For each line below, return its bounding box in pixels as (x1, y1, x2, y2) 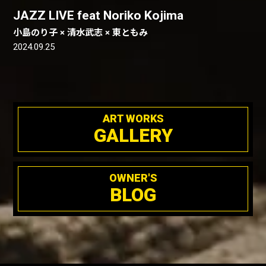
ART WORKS (102, 112, 164, 125)
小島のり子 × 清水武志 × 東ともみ (13, 27, 148, 38)
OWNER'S (109, 171, 157, 184)
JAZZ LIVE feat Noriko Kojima (13, 8, 184, 23)
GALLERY (93, 124, 173, 147)
